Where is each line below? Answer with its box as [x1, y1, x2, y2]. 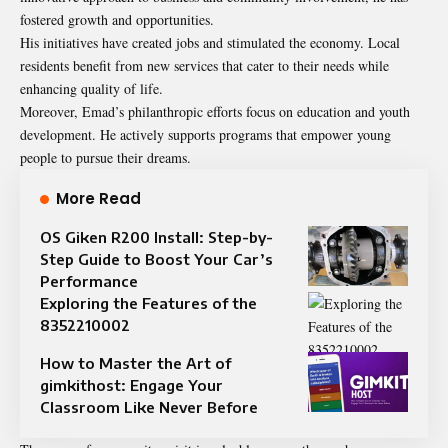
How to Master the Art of [40, 353, 231, 372]
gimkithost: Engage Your [40, 375, 223, 394]
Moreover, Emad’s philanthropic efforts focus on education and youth [20, 101, 410, 121]
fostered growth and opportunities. [20, 9, 214, 29]
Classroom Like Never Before [40, 397, 258, 416]
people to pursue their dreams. [20, 147, 191, 167]
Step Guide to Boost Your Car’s [40, 249, 273, 268]
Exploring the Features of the [40, 293, 257, 312]
